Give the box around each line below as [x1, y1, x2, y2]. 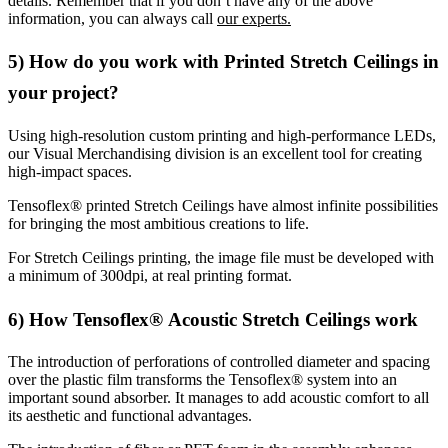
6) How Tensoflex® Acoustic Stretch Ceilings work [8, 308, 418, 330]
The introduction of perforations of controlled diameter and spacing [8, 353, 430, 371]
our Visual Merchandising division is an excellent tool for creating [8, 145, 422, 162]
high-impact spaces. [8, 163, 132, 180]
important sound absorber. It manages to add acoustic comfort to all [8, 389, 429, 407]
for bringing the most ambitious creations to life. [8, 215, 309, 232]
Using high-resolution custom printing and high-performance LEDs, [8, 127, 436, 144]
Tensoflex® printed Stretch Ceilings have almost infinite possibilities [8, 197, 438, 214]
